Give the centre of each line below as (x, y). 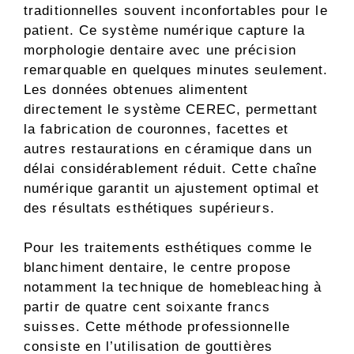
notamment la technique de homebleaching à (173, 288)
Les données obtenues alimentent (136, 89)
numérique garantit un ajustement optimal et (172, 188)
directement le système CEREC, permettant (171, 109)
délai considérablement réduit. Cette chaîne (171, 168)
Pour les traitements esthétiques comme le (168, 248)
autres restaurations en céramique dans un (168, 149)
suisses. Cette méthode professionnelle (157, 327)
